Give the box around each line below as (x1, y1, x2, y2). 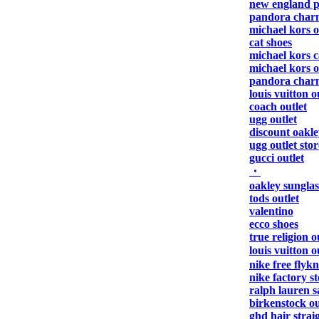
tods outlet (249, 192, 299, 204)
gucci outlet (249, 152, 304, 164)
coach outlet (249, 100, 307, 113)
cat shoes (249, 36, 292, 48)
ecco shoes (249, 218, 298, 230)
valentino (249, 205, 293, 217)
